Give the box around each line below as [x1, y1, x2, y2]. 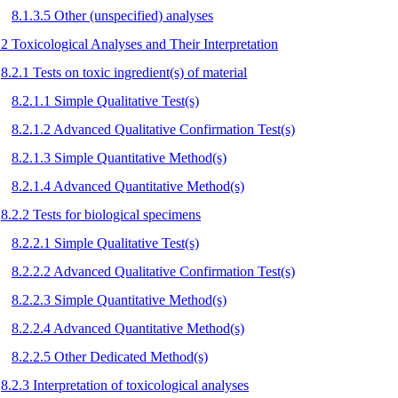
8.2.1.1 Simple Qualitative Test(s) [12, 92, 199, 108]
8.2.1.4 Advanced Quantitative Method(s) [12, 178, 244, 194]
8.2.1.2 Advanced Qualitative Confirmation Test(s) [12, 121, 295, 137]
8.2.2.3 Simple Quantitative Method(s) [12, 291, 227, 307]
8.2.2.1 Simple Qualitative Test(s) [12, 235, 199, 251]
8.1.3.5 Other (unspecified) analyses [12, 7, 213, 23]
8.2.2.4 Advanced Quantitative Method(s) [12, 320, 244, 336]
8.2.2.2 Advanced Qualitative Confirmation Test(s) [12, 263, 295, 279]
